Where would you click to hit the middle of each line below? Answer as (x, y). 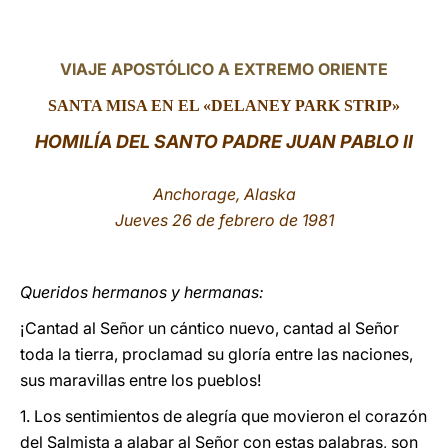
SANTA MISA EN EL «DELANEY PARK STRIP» (224, 105)
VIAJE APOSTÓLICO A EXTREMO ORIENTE (224, 69)
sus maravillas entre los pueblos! (140, 380)
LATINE (343, 33)
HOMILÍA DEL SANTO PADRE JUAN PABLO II (224, 141)
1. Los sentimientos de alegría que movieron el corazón (223, 416)
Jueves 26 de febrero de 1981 (224, 220)
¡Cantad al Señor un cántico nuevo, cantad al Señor (209, 328)
